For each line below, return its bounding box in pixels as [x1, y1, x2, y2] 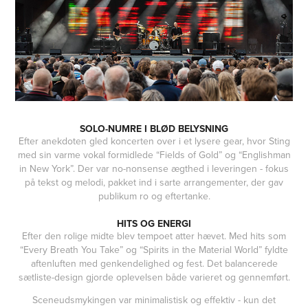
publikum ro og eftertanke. [98, 189, 210, 203]
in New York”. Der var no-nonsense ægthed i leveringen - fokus [19, 162, 289, 176]
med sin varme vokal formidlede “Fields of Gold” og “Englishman [17, 148, 291, 162]
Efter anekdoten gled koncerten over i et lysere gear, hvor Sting [18, 134, 290, 148]
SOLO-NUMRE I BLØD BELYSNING [80, 122, 228, 136]
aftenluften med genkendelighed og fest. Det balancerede [30, 256, 278, 271]
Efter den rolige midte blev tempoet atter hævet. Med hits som [22, 229, 286, 243]
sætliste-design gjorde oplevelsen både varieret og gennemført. [18, 270, 290, 285]
